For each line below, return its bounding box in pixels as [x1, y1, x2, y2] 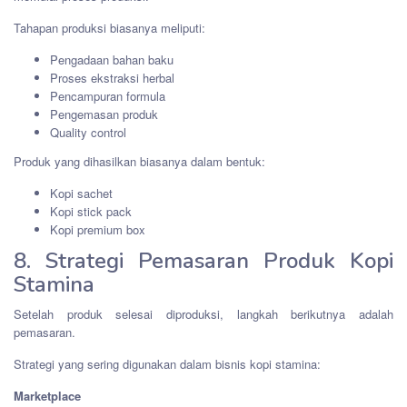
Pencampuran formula [50, 87, 165, 105]
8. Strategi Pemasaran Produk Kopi [14, 246, 393, 276]
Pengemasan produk [50, 105, 158, 124]
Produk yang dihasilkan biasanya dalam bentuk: [14, 152, 265, 170]
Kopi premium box [50, 220, 145, 238]
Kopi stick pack [50, 202, 132, 220]
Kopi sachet [50, 184, 113, 202]
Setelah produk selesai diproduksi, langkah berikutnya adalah [14, 305, 393, 323]
